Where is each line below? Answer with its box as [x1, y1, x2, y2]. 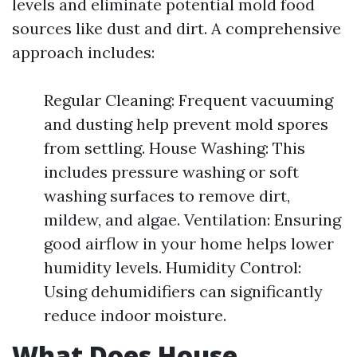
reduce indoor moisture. [44, 305, 226, 325]
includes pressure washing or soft [44, 162, 299, 182]
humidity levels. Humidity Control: [44, 257, 301, 277]
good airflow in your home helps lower [44, 233, 334, 253]
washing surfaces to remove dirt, [44, 186, 290, 206]
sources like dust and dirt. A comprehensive [12, 18, 341, 38]
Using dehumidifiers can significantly [44, 281, 323, 301]
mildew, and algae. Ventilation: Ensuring [44, 210, 341, 229]
